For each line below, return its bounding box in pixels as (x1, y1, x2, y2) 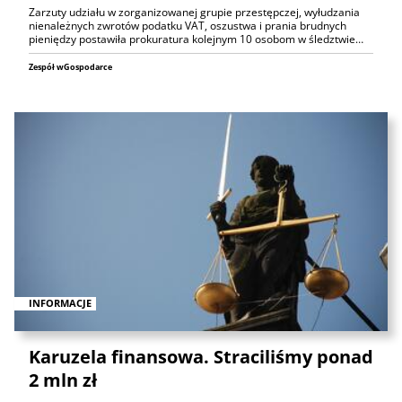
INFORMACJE (29, 296, 92, 310)
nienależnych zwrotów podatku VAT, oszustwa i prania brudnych (29, 17, 346, 33)
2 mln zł (29, 368, 97, 393)
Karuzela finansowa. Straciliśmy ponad (29, 345, 373, 370)
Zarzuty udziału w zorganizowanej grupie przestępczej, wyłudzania (29, 4, 360, 20)
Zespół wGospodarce (29, 60, 112, 73)
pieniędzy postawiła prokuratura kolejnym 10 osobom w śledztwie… (29, 31, 363, 47)
